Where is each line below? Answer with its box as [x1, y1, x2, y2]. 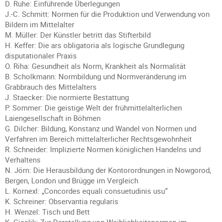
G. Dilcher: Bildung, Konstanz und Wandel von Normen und [5, 123, 196, 133]
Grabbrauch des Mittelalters [5, 82, 97, 92]
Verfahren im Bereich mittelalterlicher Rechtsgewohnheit [5, 134, 192, 144]
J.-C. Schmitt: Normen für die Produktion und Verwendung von [5, 9, 210, 19]
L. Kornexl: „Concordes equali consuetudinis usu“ [5, 186, 167, 196]
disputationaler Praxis [5, 51, 77, 60]
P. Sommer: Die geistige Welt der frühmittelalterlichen [5, 103, 182, 112]
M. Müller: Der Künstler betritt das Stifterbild [5, 30, 151, 40]
